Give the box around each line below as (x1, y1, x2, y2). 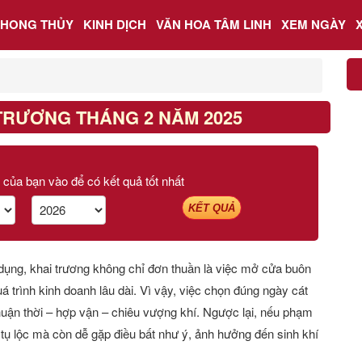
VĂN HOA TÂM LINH (156, 15, 271, 33)
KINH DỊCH (83, 15, 146, 33)
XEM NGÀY (281, 15, 346, 33)
